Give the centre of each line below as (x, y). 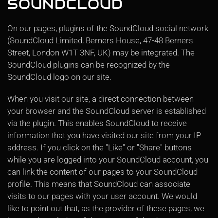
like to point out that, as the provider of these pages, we (106, 208)
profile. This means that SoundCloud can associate (99, 184)
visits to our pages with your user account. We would (102, 196)
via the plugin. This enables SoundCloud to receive (97, 123)
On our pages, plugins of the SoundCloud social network (108, 28)
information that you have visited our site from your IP (104, 135)
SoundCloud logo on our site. (59, 77)
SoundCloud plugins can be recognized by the (89, 65)
